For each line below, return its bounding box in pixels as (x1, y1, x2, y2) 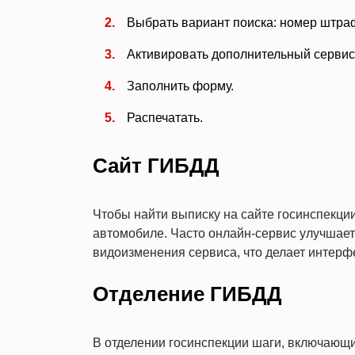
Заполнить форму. (127, 79, 234, 94)
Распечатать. (127, 111, 203, 125)
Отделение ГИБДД (93, 282, 282, 307)
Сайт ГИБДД (93, 154, 219, 178)
